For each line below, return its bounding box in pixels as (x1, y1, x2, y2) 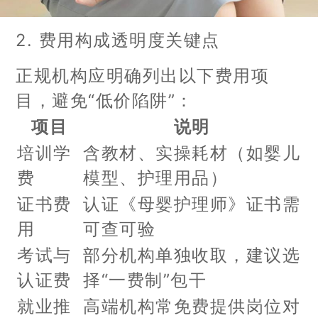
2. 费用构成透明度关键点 (16, 29, 220, 50)
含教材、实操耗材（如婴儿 (83, 142, 301, 163)
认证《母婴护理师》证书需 (83, 193, 301, 214)
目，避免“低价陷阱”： (16, 89, 194, 111)
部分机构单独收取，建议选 (83, 244, 301, 265)
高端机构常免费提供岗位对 (83, 295, 301, 317)
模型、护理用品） (83, 167, 229, 188)
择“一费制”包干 (83, 269, 207, 290)
